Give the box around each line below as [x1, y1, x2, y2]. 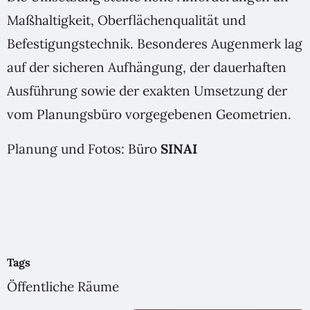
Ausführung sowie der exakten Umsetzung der [7, 82, 287, 100]
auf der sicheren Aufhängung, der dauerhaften [7, 59, 286, 76]
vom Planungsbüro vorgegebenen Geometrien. [7, 106, 295, 123]
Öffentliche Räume [7, 278, 119, 295]
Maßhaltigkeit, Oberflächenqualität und [7, 12, 246, 29]
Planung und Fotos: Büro [7, 140, 161, 158]
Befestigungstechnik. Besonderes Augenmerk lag [7, 35, 302, 53]
